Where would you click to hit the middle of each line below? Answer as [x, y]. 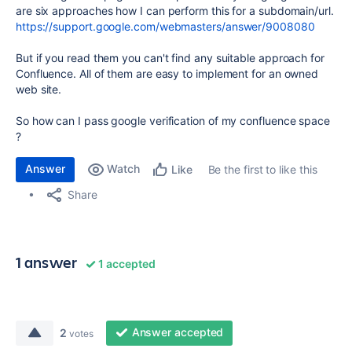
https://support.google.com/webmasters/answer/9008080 [165, 26]
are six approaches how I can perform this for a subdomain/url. [175, 11]
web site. [40, 89]
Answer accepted [178, 332]
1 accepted [126, 264]
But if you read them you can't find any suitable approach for [170, 58]
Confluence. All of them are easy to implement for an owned [167, 73]
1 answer [47, 262]
